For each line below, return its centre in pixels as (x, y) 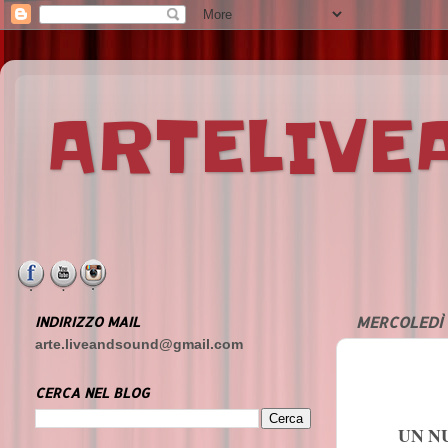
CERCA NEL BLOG (92, 393)
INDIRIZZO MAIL (87, 321)
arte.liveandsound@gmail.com (139, 345)
